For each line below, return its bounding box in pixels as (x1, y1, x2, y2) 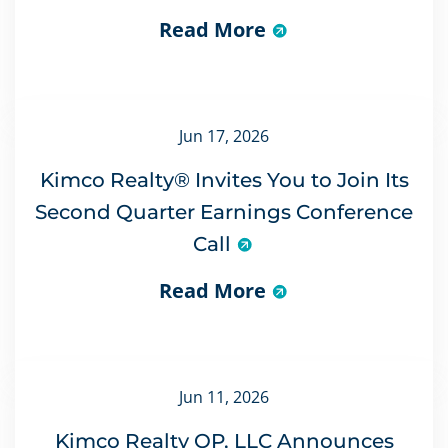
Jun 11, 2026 (179, 385, 269, 408)
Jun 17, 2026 (179, 124, 269, 147)
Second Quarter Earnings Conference (35, 199, 413, 224)
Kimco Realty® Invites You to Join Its (39, 167, 409, 192)
